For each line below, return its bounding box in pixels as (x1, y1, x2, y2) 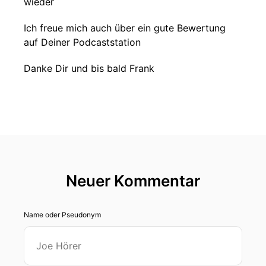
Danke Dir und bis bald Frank (24, 62, 154, 74)
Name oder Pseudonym (24, 210, 101, 219)
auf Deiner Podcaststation (24, 36, 141, 48)
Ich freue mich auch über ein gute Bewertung (24, 22, 226, 34)
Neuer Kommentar (66, 172, 200, 190)
